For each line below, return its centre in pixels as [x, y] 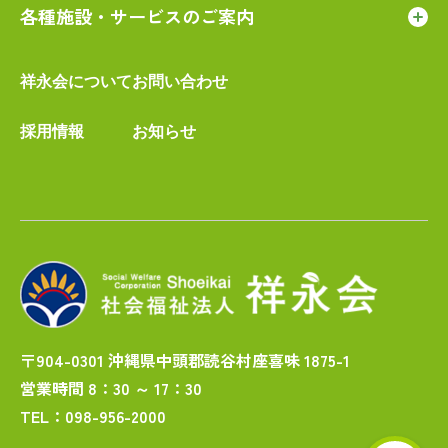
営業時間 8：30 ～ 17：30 [111, 388]
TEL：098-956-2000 [93, 416]
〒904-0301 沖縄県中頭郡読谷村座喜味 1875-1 [185, 360]
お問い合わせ [180, 81]
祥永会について [76, 81]
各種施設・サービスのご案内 [137, 16]
